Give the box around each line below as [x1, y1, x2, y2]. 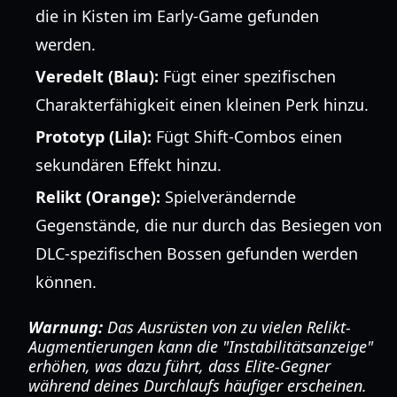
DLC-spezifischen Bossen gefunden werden [35, 243, 358, 264]
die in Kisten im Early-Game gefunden [35, 5, 319, 27]
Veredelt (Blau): [35, 66, 159, 87]
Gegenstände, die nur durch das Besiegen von [35, 214, 382, 236]
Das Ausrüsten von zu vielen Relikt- [103, 316, 351, 338]
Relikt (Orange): [35, 186, 160, 207]
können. [35, 271, 97, 292]
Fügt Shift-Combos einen [152, 126, 342, 147]
